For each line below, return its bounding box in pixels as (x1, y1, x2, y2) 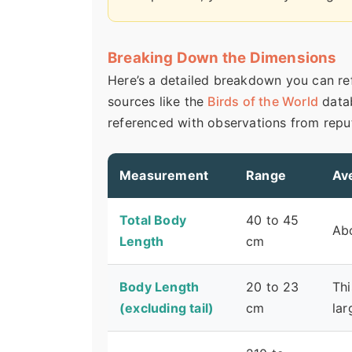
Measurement (119, 167, 209, 184)
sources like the (108, 93, 208, 110)
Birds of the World (207, 93, 319, 110)
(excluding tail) (119, 300, 214, 317)
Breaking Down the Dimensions (108, 49, 337, 68)
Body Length (119, 279, 200, 295)
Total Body (119, 212, 186, 229)
